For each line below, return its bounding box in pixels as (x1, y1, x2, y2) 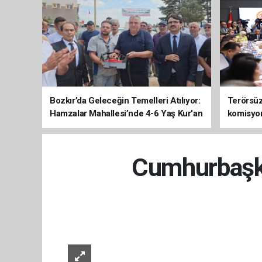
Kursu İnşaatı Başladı (50, 120, 130, 132)
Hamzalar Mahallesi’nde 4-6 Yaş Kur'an (50, 108, 203, 119)
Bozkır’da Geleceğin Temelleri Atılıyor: (50, 95, 201, 106)
